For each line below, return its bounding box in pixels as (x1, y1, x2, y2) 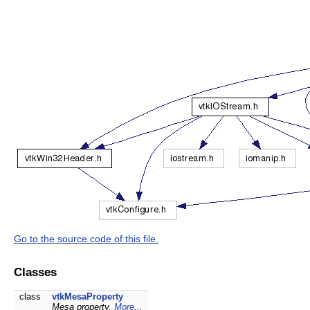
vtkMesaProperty (52, 291, 123, 302)
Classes (14, 264, 57, 279)
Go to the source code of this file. (14, 232, 158, 244)
